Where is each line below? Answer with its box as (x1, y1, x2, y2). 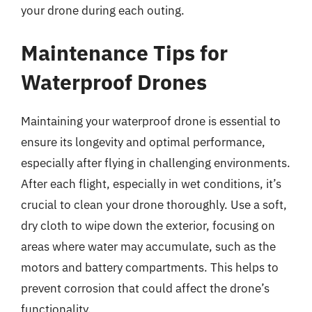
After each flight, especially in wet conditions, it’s (21, 176, 281, 192)
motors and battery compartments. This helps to (21, 260, 279, 275)
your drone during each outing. (21, 2, 185, 18)
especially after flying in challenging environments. (21, 155, 290, 171)
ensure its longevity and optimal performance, (21, 134, 265, 150)
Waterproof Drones (21, 68, 207, 95)
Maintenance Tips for (21, 39, 228, 66)
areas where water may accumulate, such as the (21, 239, 276, 254)
